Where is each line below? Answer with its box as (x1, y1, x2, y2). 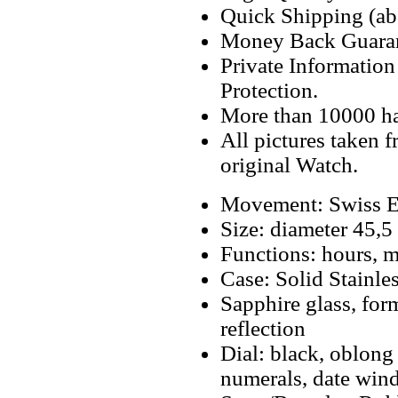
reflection (220, 316, 306, 340)
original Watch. (220, 153, 358, 177)
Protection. (220, 78, 318, 102)
